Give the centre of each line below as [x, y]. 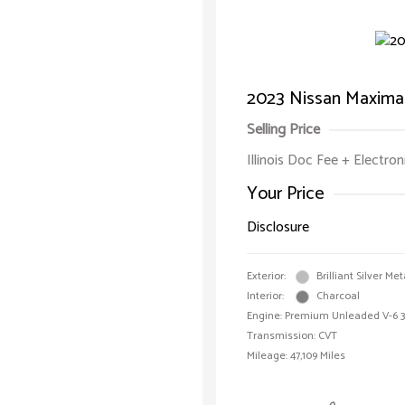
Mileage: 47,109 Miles [296, 356]
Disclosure [278, 227]
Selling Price [283, 130]
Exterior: [266, 276]
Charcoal [338, 296]
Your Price [286, 194]
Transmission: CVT [292, 336]
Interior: [265, 296]
